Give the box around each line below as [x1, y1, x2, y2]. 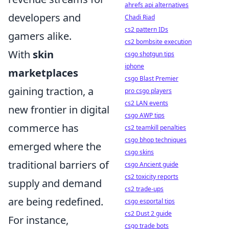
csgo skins [125, 148, 154, 156]
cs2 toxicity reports [125, 172, 178, 181]
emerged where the [8, 139, 101, 153]
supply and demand [8, 176, 102, 190]
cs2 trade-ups [125, 185, 164, 193]
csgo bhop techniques [125, 135, 187, 144]
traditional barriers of [8, 157, 109, 172]
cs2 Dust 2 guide [125, 209, 172, 218]
